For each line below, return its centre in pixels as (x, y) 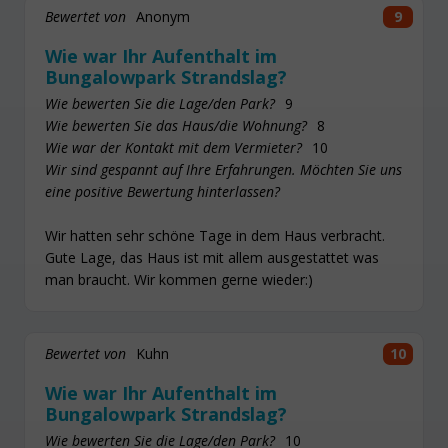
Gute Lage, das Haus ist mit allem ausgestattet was (212, 258)
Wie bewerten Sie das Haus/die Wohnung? (176, 126)
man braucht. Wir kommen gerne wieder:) (179, 280)
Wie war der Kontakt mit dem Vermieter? (173, 148)
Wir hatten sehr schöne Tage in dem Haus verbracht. (215, 236)
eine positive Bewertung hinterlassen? (162, 192)
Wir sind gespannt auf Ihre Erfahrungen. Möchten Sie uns (223, 170)
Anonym (163, 16)
